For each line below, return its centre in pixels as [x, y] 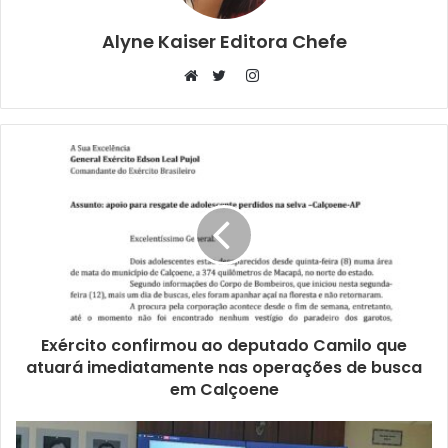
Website [223, 99]
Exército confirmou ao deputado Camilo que [224, 345]
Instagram [292, 74]
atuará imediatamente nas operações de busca [224, 367]
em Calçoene [224, 389]
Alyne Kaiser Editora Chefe [224, 41]
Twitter [248, 99]
